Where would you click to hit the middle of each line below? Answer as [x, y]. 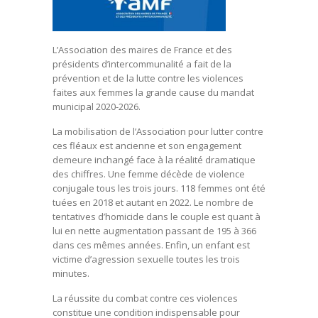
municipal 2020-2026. [97, 106]
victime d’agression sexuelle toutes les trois [146, 259]
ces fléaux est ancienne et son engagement [147, 145]
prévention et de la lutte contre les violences [148, 78]
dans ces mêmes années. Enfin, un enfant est [151, 245]
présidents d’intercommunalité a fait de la [142, 64]
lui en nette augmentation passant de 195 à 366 [154, 230]
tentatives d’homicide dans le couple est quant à [157, 216]
